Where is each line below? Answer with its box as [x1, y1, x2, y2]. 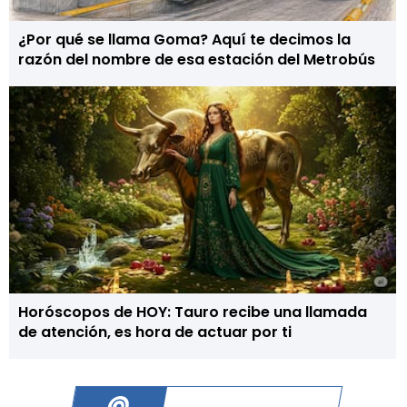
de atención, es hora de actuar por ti [18, 322, 292, 342]
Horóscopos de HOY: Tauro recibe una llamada [18, 302, 367, 323]
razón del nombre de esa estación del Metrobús [18, 49, 375, 70]
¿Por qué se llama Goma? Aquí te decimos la [18, 29, 351, 50]
